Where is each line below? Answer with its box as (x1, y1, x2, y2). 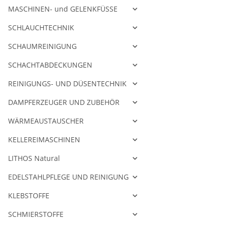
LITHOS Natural (8, 153, 60, 163)
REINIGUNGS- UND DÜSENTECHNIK (8, 79, 127, 89)
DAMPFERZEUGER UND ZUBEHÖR (8, 97, 120, 107)
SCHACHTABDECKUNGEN (8, 60, 92, 70)
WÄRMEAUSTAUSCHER (8, 116, 84, 126)
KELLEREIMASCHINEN (8, 135, 80, 145)
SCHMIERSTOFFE (8, 209, 64, 219)
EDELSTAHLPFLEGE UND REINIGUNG (8, 172, 129, 182)
